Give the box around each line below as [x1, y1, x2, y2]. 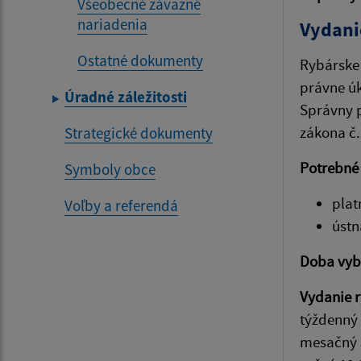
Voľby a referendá [64, 196, 178, 215]
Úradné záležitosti [64, 87, 187, 106]
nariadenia [77, 15, 147, 34]
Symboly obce [64, 160, 156, 179]
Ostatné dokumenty [77, 51, 203, 70]
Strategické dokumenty [64, 123, 213, 143]
